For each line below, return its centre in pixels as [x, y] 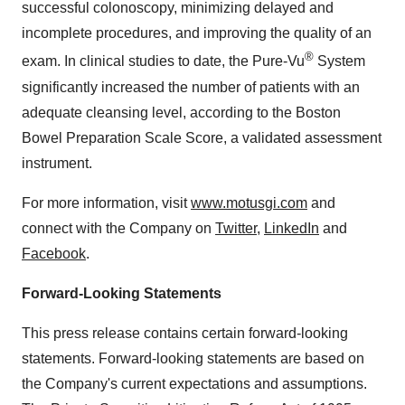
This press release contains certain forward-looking [185, 333]
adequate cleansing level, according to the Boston [181, 112]
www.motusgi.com [249, 202]
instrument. [57, 163]
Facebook [54, 253]
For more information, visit [106, 202]
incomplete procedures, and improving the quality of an [197, 33]
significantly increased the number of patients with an [191, 87]
